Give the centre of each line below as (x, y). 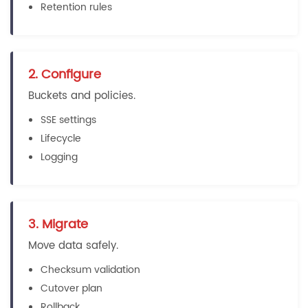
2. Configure (65, 75)
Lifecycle (61, 139)
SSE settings (68, 120)
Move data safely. (73, 246)
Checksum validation (90, 270)
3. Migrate (58, 224)
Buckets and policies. (82, 96)
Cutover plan (71, 288)
